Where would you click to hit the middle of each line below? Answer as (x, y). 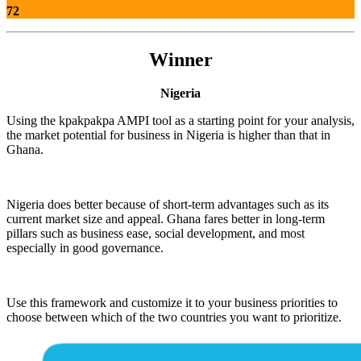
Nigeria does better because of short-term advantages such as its (168, 205)
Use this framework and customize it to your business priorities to (172, 303)
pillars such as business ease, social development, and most (156, 234)
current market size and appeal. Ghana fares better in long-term (166, 219)
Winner (180, 59)
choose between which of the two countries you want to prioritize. (174, 317)
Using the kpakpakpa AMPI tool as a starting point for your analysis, (180, 121)
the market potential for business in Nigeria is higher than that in (168, 135)
